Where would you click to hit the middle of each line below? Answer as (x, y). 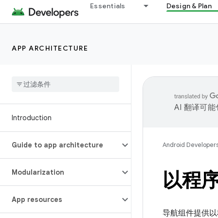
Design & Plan (189, 6)
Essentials (108, 6)
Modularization (38, 172)
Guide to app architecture (57, 145)
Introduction (32, 118)
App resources (37, 200)
